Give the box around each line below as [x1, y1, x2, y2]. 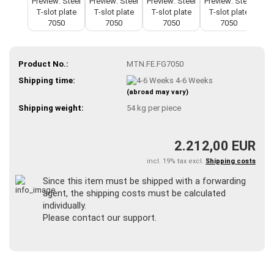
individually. [43, 199, 86, 211]
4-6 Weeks [175, 75, 213, 85]
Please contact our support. [43, 212, 157, 223]
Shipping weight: [18, 103, 84, 113]
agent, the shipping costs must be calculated [43, 187, 226, 199]
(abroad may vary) [126, 88, 188, 97]
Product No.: [18, 59, 68, 68]
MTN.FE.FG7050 [126, 59, 183, 68]
